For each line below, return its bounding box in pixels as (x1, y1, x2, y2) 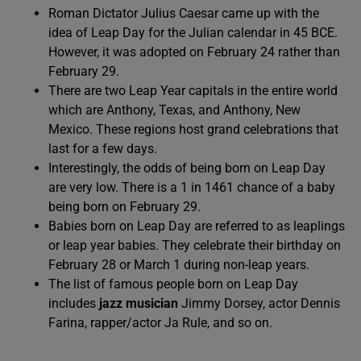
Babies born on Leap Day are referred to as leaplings (48, 218, 345, 234)
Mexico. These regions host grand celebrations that (48, 121, 338, 137)
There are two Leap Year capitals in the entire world (48, 82, 338, 98)
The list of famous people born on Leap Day (48, 276, 298, 292)
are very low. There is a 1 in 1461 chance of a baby (48, 179, 335, 195)
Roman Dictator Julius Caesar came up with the (48, 5, 319, 21)
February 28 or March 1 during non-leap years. (48, 256, 309, 272)
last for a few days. (48, 140, 160, 156)
